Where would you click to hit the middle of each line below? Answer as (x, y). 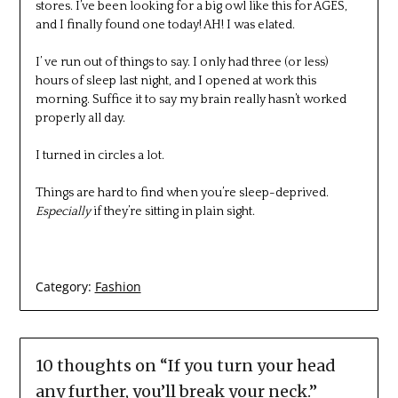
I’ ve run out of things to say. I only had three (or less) (182, 62)
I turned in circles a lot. (99, 155)
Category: (63, 286)
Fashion (118, 286)
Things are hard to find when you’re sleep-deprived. (182, 192)
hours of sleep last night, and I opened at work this (175, 80)
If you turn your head (251, 365)
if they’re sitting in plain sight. (172, 211)
